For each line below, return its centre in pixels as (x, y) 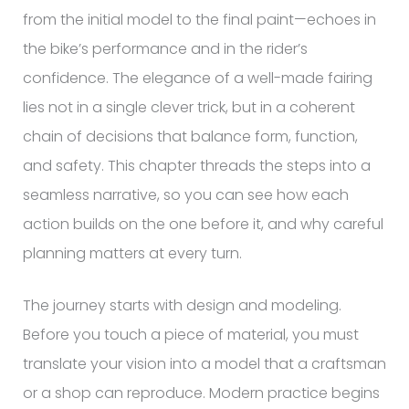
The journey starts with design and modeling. (182, 306)
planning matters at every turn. (132, 253)
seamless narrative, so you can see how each (185, 194)
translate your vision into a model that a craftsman (204, 364)
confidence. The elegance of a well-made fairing (197, 78)
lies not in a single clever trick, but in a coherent (189, 107)
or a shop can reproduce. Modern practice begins (201, 393)
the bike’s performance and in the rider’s (165, 48)
